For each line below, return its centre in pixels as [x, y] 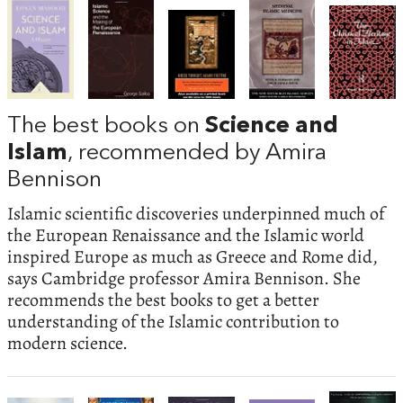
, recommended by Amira [197, 153]
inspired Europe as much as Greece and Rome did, [193, 256]
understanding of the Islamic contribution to [173, 321]
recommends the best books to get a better [163, 300]
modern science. [67, 343]
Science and [272, 126]
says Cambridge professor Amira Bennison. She [184, 278]
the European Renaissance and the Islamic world [186, 235]
